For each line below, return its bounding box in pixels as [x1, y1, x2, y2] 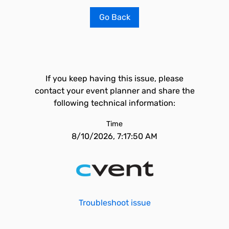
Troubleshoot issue [78, 198, 151, 208]
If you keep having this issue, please [45, 74, 184, 83]
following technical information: [54, 98, 175, 108]
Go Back [99, 12, 130, 22]
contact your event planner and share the [34, 86, 195, 96]
